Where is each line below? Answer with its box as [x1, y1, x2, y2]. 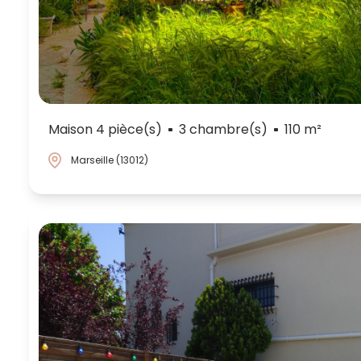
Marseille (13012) [71, 152, 148, 167]
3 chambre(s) [178, 119, 268, 139]
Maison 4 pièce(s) [48, 119, 162, 139]
